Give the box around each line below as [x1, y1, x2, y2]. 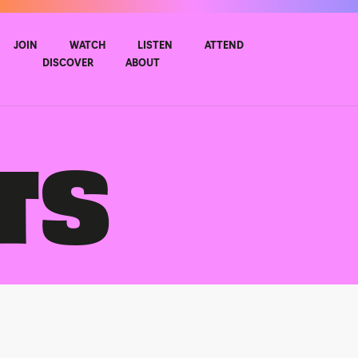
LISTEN [137, 41, 173, 51]
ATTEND [204, 41, 244, 51]
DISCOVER [42, 58, 94, 69]
